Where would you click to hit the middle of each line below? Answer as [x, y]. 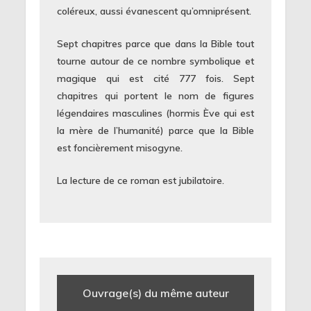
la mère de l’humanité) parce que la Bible [155, 130]
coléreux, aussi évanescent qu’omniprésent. [154, 11]
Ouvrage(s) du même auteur [155, 293]
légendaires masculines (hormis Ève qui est [155, 113]
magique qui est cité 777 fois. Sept [155, 78]
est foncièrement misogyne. [120, 148]
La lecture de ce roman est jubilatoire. [141, 181]
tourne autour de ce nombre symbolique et [155, 61]
